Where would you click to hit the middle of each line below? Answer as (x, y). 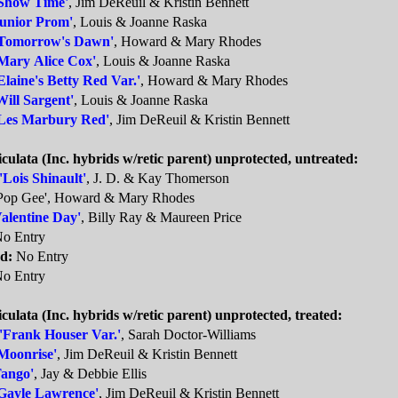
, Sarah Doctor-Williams (188, 335)
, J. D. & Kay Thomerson (158, 179)
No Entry (40, 257)
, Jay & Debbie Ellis (90, 374)
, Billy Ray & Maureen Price (161, 218)
